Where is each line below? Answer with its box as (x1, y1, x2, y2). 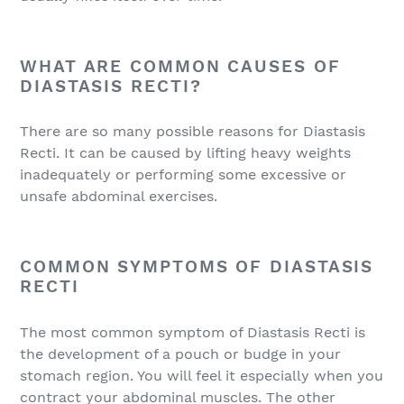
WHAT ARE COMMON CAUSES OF (20, 55, 341, 77)
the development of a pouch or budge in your (20, 344, 341, 363)
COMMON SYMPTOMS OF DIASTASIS (20, 256, 374, 278)
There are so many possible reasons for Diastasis (20, 123, 365, 141)
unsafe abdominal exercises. (20, 188, 217, 206)
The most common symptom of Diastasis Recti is (20, 323, 365, 341)
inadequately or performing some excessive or (20, 166, 346, 184)
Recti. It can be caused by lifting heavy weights (20, 144, 351, 162)
